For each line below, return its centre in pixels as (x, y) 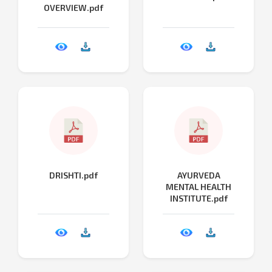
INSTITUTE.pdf (199, 198)
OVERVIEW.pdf (73, 8)
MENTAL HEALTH (199, 186)
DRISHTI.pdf (73, 175)
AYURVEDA (199, 175)
